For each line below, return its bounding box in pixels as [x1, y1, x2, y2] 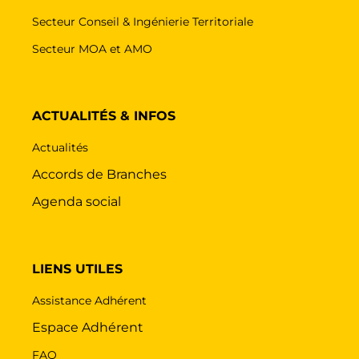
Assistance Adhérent [32, 292, 147, 308]
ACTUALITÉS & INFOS [32, 107, 175, 123]
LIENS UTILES [32, 260, 123, 276]
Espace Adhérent [32, 319, 143, 335]
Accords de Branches [32, 166, 167, 182]
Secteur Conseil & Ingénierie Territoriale [32, 14, 253, 29]
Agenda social [32, 193, 121, 209]
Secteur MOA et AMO [32, 41, 152, 56]
